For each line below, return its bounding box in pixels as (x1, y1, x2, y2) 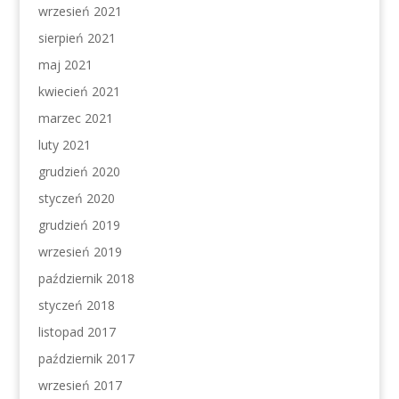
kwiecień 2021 (37, 83, 120, 100)
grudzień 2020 (37, 163, 120, 180)
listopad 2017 (37, 323, 116, 340)
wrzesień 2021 (37, 3, 122, 20)
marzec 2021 (37, 110, 113, 126)
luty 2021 (37, 136, 91, 153)
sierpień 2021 (37, 29, 116, 46)
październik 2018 (37, 270, 134, 287)
